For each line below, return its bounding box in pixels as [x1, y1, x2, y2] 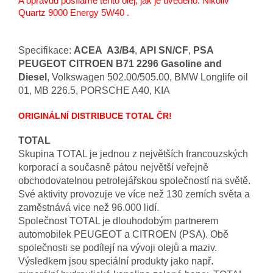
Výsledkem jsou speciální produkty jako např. [18, 256, 213, 267]
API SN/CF [140, 45, 188, 56]
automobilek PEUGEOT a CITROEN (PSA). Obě [18, 229, 229, 240]
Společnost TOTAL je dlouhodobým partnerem [18, 216, 218, 227]
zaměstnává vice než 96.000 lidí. [18, 202, 159, 213]
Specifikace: [18, 45, 74, 56]
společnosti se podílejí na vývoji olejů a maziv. [18, 243, 217, 253]
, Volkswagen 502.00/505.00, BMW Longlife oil [47, 72, 248, 83]
